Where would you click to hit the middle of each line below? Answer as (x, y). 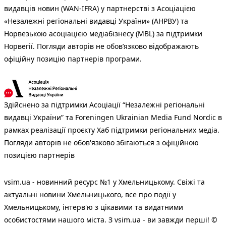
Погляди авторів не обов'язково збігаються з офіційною (101, 143)
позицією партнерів (39, 155)
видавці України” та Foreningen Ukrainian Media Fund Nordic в (113, 118)
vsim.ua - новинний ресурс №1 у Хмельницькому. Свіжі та (104, 182)
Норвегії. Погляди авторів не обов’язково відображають (101, 46)
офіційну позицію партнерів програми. (73, 59)
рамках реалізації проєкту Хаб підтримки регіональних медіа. (112, 130)
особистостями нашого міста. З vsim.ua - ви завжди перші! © (111, 220)
